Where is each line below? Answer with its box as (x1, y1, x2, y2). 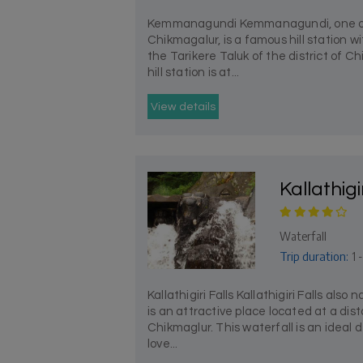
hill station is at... (147, 66, 240, 79)
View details (151, 101, 216, 113)
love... (147, 338, 178, 350)
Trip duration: (280, 249, 349, 263)
